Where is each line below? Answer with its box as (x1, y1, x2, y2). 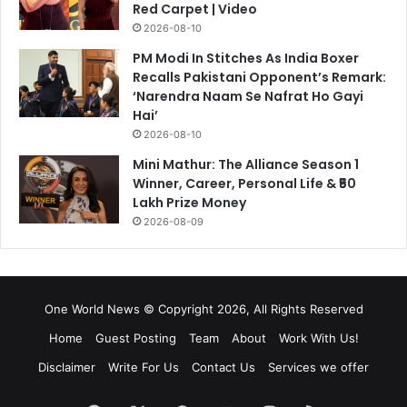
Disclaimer (38, 359, 95, 374)
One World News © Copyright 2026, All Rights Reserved (44, 301, 363, 316)
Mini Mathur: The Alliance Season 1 (133, 154, 359, 174)
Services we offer (268, 359, 369, 374)
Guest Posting (94, 330, 176, 345)
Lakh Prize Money (133, 193, 246, 212)
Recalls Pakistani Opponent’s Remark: (133, 67, 386, 86)
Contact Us (192, 359, 255, 374)
